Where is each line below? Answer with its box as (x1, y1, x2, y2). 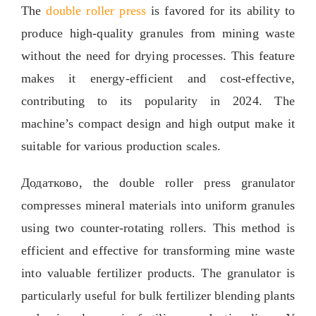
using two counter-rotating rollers (20, 220, 204, 235)
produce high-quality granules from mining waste (20, 25, 296, 40)
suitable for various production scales (20, 138, 217, 153)
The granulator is (201, 265, 296, 280)
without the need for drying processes (20, 48, 223, 63)
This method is (212, 220, 296, 235)
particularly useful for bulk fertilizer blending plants (20, 288, 296, 303)
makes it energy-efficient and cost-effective (20, 71, 291, 85)
